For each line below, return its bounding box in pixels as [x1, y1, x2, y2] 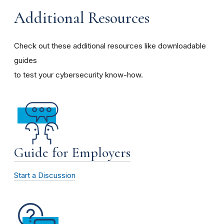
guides [14, 55, 37, 65]
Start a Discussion [14, 170, 75, 180]
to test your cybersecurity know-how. [14, 70, 143, 79]
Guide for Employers [14, 144, 130, 161]
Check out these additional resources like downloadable [14, 41, 206, 50]
